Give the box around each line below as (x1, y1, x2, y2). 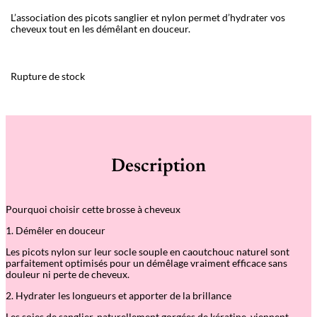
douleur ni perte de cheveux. (6, 267, 129, 280)
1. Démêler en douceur (6, 224, 105, 236)
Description (111, 158, 206, 177)
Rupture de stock (11, 70, 85, 83)
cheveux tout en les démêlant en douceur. (11, 23, 190, 35)
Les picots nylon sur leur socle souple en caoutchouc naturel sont (6, 245, 289, 258)
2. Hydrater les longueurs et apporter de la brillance (6, 289, 231, 301)
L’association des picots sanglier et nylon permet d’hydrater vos (11, 11, 285, 24)
